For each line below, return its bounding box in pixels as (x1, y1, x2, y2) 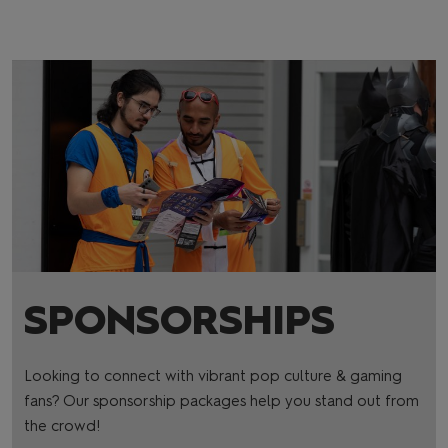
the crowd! (24, 417, 100, 435)
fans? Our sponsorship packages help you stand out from (24, 392, 419, 410)
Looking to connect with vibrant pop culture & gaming (24, 367, 402, 385)
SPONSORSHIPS (24, 296, 335, 344)
